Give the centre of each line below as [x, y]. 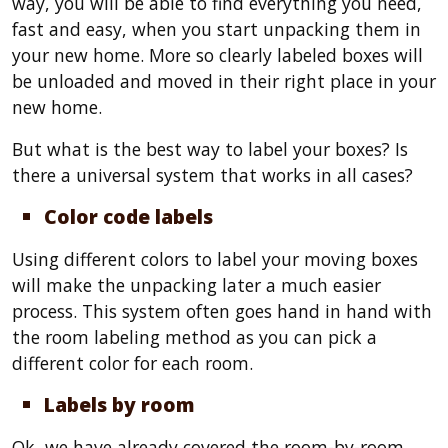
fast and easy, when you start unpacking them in [216, 29]
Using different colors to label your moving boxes [215, 259]
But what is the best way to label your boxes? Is [210, 149]
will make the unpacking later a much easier [196, 285]
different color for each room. [132, 363]
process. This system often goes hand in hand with [222, 311]
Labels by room [119, 404]
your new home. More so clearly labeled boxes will [217, 55]
